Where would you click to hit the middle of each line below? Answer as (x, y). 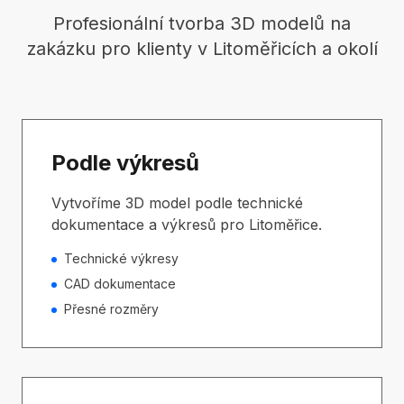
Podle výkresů (125, 163)
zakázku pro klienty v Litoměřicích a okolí (202, 49)
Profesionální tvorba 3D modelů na (202, 23)
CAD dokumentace (120, 284)
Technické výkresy (121, 258)
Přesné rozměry (111, 309)
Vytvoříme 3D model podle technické (177, 203)
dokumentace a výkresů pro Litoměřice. (187, 225)
